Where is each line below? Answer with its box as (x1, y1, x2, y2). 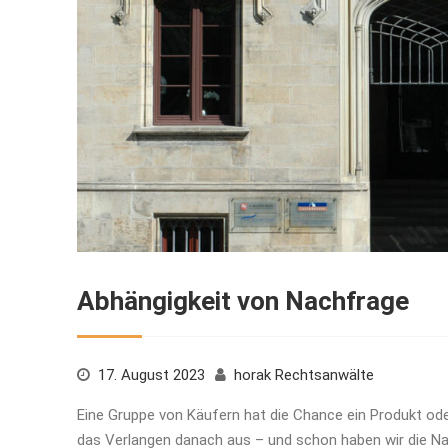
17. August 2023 (98, 365, 205, 384)
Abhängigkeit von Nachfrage (77, 285, 409, 316)
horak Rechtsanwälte (234, 365, 374, 384)
